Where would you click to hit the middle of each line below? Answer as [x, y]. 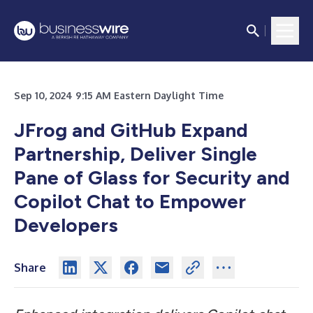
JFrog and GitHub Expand [131, 130]
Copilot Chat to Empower [130, 201]
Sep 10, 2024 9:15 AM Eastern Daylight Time [119, 95]
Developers [66, 225]
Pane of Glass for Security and [152, 177]
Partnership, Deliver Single [136, 154]
